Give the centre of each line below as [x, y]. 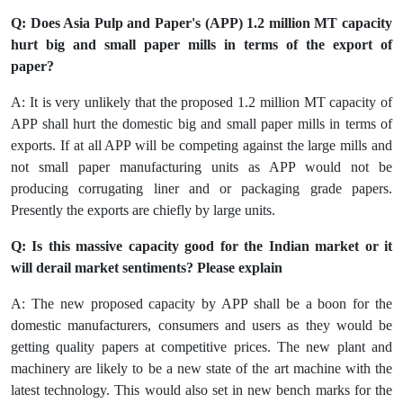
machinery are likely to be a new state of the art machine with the [201, 369]
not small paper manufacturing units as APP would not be [201, 167]
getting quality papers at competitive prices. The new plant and [201, 347]
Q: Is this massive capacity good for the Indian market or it [201, 246]
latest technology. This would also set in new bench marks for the [201, 390]
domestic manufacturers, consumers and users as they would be [201, 326]
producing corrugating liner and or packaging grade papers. [201, 189]
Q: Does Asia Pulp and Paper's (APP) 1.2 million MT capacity [201, 23]
